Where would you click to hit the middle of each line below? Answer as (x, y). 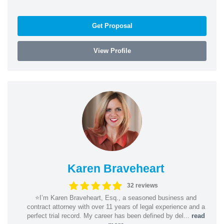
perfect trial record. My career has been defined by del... (109, 215)
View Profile (112, 50)
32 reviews (143, 185)
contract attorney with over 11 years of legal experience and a (116, 206)
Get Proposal (112, 25)
